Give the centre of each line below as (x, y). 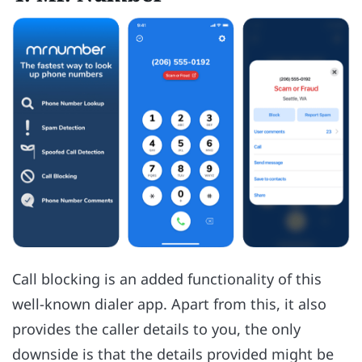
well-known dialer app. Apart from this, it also (169, 303)
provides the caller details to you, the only (156, 328)
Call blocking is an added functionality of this (167, 278)
